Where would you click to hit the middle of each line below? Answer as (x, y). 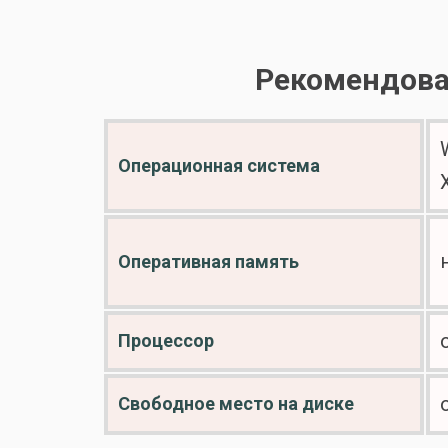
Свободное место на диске (236, 403)
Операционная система (219, 165)
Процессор (166, 340)
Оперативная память (208, 261)
